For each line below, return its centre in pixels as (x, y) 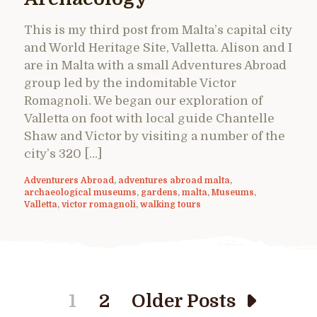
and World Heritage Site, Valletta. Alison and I (158, 47)
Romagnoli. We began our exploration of (143, 100)
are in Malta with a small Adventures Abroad (155, 65)
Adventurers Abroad (69, 180)
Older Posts (184, 301)
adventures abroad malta (174, 180)
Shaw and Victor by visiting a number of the (155, 136)
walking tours (171, 204)
